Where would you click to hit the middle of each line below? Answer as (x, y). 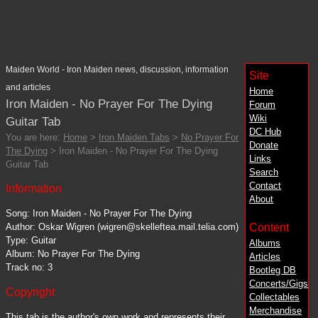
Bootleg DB (273, 270)
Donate (264, 145)
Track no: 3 (29, 268)
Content (269, 227)
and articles (28, 87)
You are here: (34, 137)
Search (264, 172)
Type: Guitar (31, 241)
